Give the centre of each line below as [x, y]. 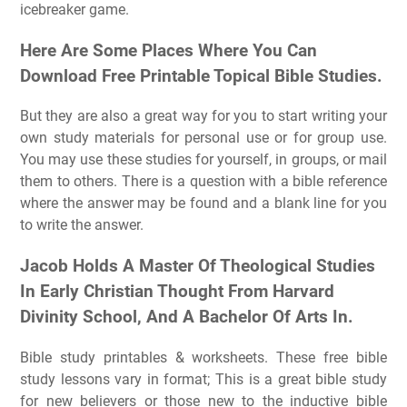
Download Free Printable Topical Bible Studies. [201, 76]
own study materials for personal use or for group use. [203, 138]
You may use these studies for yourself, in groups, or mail [203, 160]
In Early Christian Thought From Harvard [177, 292]
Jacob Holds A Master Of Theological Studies [198, 266]
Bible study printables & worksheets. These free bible [203, 357]
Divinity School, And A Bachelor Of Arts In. [187, 317]
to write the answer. [82, 225]
